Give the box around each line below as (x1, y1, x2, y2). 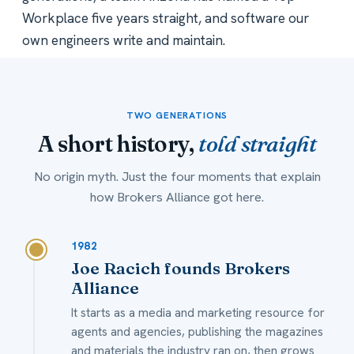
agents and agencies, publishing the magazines (71, 323, 323, 341)
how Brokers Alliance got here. (90, 188, 264, 206)
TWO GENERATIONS (126, 109, 228, 122)
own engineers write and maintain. (22, 32, 225, 50)
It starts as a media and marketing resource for (71, 304, 325, 322)
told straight (198, 130, 317, 158)
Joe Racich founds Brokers (71, 258, 290, 279)
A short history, (37, 130, 199, 158)
